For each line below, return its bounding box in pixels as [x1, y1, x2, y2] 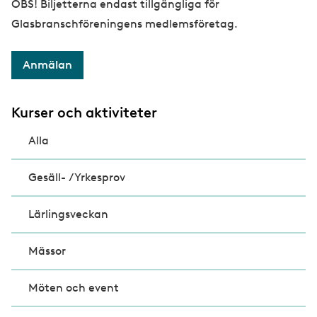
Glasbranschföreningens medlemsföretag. [11, 17, 241, 31]
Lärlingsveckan [28, 207, 108, 221]
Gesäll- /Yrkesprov [28, 171, 125, 185]
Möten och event [28, 281, 119, 295]
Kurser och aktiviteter [11, 104, 157, 122]
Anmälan [23, 58, 72, 72]
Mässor [28, 244, 66, 258]
